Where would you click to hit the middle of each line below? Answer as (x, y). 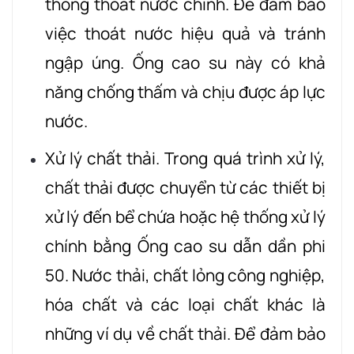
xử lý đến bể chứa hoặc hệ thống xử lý (185, 216)
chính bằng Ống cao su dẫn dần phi (185, 245)
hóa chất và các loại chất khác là (185, 304)
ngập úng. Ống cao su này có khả (185, 63)
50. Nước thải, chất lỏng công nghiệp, (185, 275)
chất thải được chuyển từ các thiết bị (185, 187)
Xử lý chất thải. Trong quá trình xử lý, (185, 158)
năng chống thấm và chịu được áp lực (185, 92)
